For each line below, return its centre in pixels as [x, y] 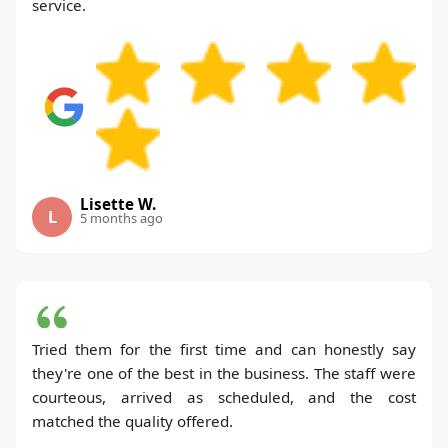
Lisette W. [118, 203]
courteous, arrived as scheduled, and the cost [224, 396]
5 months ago [121, 217]
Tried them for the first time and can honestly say [224, 348]
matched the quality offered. [132, 420]
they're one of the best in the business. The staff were [224, 372]
